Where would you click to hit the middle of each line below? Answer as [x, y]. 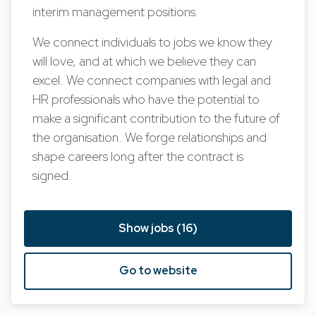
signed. [53, 175]
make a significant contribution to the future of [157, 118]
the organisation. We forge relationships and [150, 137]
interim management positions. [117, 12]
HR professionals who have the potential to [146, 99]
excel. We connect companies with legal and [152, 80]
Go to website [158, 271]
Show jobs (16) [158, 228]
